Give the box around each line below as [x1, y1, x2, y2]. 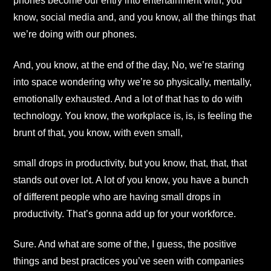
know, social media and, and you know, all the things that [13, 12, 255, 23]
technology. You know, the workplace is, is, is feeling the [13, 110, 252, 121]
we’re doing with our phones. [13, 29, 137, 40]
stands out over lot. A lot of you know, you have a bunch [13, 174, 249, 185]
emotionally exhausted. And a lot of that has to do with [13, 93, 243, 104]
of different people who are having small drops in [13, 191, 221, 202]
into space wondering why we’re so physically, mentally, [13, 76, 252, 87]
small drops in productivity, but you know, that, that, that [13, 157, 247, 168]
